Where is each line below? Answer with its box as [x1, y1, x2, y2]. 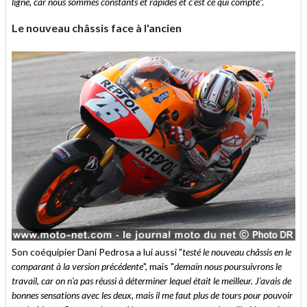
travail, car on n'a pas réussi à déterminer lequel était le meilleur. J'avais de [12, 275, 291, 287]
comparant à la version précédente [12, 260, 143, 273]
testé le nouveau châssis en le [182, 246, 291, 258]
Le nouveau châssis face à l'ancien [12, 21, 182, 35]
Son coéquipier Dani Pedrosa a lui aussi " [12, 246, 182, 258]
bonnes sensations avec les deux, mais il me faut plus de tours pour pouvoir [12, 289, 293, 302]
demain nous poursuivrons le [174, 260, 282, 273]
